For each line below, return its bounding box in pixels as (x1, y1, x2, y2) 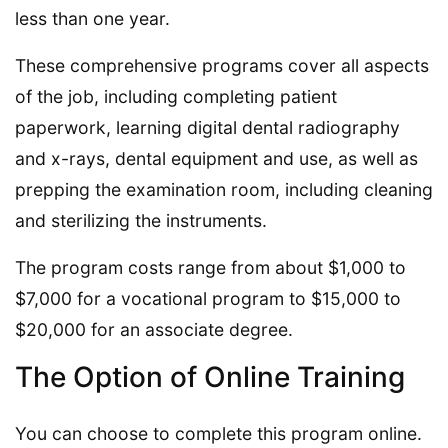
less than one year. (15, 8, 170, 30)
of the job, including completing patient (15, 86, 337, 108)
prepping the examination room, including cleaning (15, 179, 433, 201)
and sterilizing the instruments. (15, 210, 267, 232)
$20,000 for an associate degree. (15, 319, 293, 341)
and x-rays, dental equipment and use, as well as (15, 148, 418, 170)
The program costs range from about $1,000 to (15, 257, 406, 279)
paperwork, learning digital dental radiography (15, 117, 400, 139)
